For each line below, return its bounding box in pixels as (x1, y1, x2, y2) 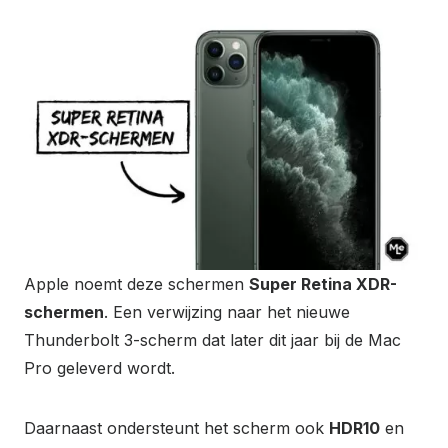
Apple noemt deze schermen (24, 273, 249, 294)
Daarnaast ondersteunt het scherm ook (24, 417, 329, 438)
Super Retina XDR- (249, 273, 397, 294)
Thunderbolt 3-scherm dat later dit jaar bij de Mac (24, 329, 401, 350)
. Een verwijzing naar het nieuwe (104, 301, 350, 322)
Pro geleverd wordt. (24, 357, 175, 378)
